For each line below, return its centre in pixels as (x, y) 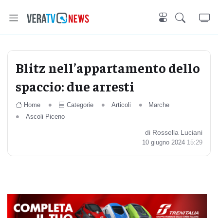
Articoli (121, 105)
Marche (159, 105)
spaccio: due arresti (75, 86)
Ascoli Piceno (45, 117)
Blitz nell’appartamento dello (108, 67)
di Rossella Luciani (174, 132)
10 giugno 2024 (164, 142)
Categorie (80, 105)
